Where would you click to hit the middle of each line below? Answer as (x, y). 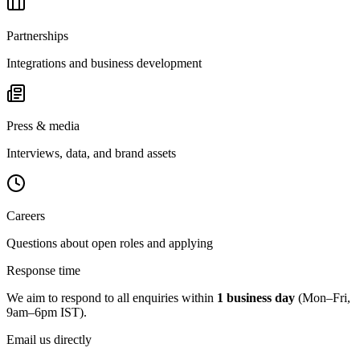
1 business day (256, 297)
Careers (26, 215)
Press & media (43, 125)
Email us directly (49, 339)
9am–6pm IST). (47, 312)
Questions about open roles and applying (110, 243)
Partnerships (37, 35)
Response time (43, 270)
